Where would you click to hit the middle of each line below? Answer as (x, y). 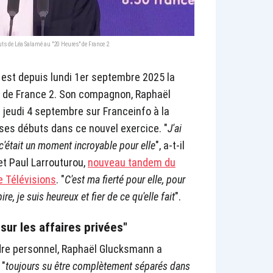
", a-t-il (170, 146)
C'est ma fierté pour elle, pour (125, 180)
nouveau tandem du (132, 163)
